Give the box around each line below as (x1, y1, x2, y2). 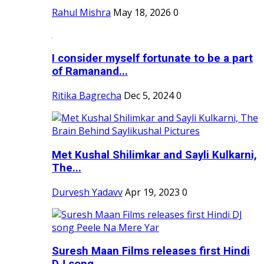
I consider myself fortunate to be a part (52, 52, 253, 65)
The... (52, 161, 81, 174)
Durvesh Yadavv (52, 185, 123, 199)
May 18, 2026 (113, 5, 171, 19)
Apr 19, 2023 (125, 185, 180, 199)
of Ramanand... (52, 65, 128, 78)
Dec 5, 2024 (124, 89, 174, 103)
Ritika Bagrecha (52, 89, 121, 103)
